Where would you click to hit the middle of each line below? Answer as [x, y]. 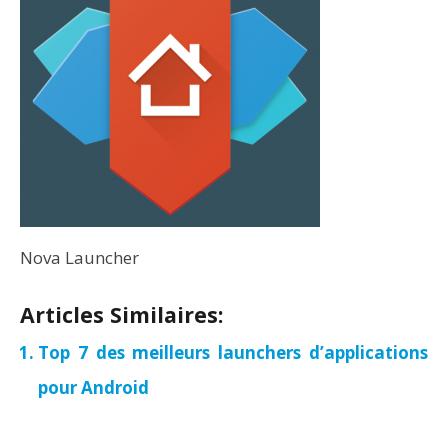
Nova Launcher [79, 257]
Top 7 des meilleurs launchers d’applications [233, 352]
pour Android [93, 387]
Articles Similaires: [121, 314]
